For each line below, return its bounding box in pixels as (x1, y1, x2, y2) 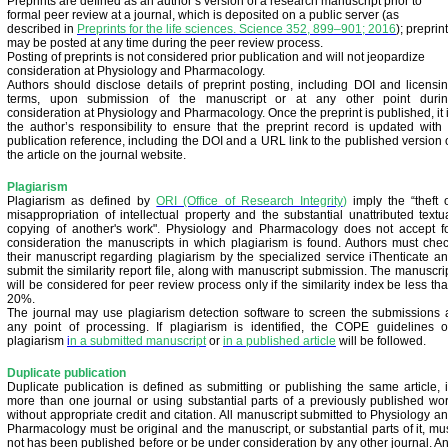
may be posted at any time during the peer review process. (7, 36, 323, 50)
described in (7, 22, 74, 36)
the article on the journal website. (7, 148, 186, 162)
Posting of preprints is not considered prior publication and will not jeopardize (7, 50, 425, 64)
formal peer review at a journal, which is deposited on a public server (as (7, 8, 399, 22)
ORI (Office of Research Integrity (156, 194, 343, 208)
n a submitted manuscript (70, 334, 206, 348)
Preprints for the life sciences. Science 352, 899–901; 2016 (77, 22, 396, 36)
